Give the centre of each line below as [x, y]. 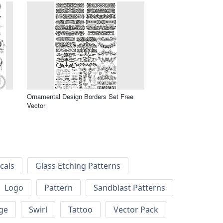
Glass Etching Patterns [78, 166]
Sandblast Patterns [129, 188]
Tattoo [80, 210]
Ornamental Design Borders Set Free [80, 96]
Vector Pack [136, 210]
